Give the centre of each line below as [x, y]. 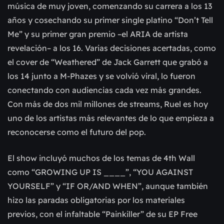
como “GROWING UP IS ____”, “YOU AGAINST [100, 172]
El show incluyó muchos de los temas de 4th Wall [101, 158]
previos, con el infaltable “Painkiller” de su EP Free [102, 214]
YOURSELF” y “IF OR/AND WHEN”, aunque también [108, 186]
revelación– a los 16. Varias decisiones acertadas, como [112, 48]
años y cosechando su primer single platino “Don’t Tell [110, 20]
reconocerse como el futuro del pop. [77, 132]
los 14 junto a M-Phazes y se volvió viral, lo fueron [101, 76]
